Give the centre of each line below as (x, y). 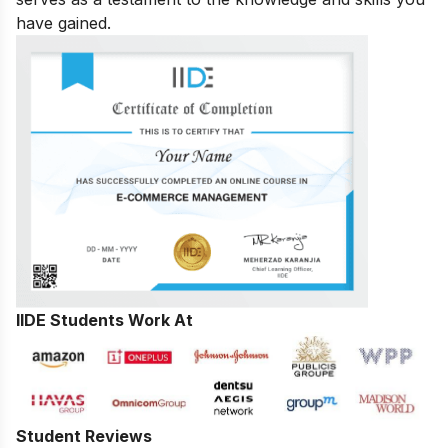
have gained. (63, 22)
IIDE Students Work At (104, 319)
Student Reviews (84, 435)
